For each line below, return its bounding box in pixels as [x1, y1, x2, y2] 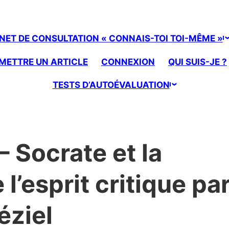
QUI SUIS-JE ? [168, 56, 227, 67]
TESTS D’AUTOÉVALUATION [52, 80, 170, 90]
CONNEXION [101, 56, 155, 67]
